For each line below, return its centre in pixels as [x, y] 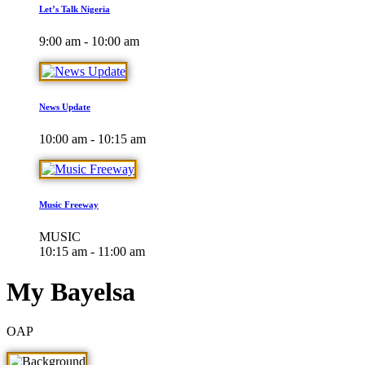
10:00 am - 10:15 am [92, 139]
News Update [65, 107]
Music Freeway [69, 205]
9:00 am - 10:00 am [89, 42]
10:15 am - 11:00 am [92, 252]
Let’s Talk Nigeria [75, 9]
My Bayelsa [71, 291]
